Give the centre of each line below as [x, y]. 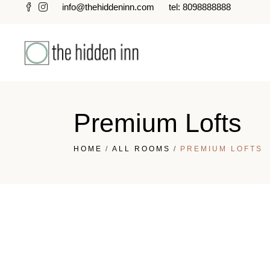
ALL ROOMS [141, 149]
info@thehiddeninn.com [108, 7]
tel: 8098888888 [200, 7]
